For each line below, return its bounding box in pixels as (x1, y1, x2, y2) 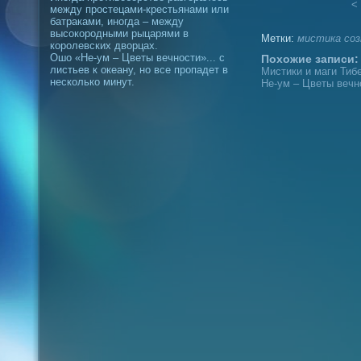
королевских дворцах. (50, 39, 158, 52)
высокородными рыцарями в (50, 27, 189, 39)
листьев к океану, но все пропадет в (50, 64, 228, 76)
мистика (297, 32, 341, 44)
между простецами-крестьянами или (50, 3, 229, 15)
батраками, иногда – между (50, 15, 184, 27)
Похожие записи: (261, 52, 359, 65)
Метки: (261, 32, 297, 44)
